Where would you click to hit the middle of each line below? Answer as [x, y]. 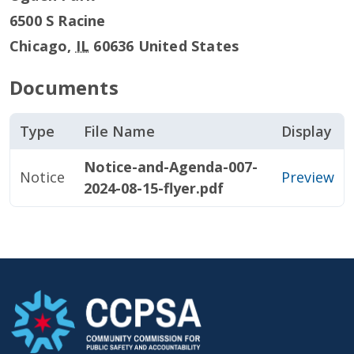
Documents [64, 87]
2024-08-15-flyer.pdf [154, 188]
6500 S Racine [58, 21]
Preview [308, 177]
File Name [119, 131]
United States [188, 46]
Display [307, 131]
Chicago [39, 46]
